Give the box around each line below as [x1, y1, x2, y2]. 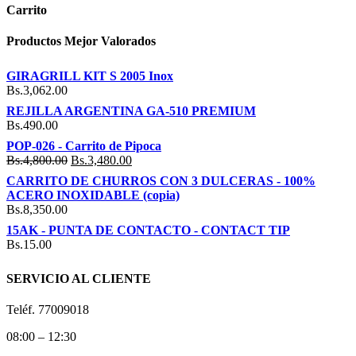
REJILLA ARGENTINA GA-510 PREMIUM [6, 103, 256, 118]
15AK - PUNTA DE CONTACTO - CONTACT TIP [6, 222, 290, 237]
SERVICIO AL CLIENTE [6, 271, 151, 285]
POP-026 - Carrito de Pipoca [6, 138, 161, 153]
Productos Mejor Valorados [6, 34, 156, 48]
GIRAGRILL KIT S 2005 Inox [6, 68, 173, 83]
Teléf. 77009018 [6, 303, 89, 317]
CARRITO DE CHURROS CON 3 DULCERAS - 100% [6, 173, 315, 188]
